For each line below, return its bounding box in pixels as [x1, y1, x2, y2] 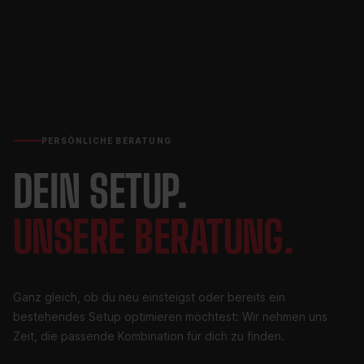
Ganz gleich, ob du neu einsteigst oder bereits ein [13, 290, 285, 304]
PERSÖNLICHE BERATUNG [41, 136, 171, 145]
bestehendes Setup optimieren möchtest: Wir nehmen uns [13, 310, 327, 323]
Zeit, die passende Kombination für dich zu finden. [13, 329, 284, 343]
